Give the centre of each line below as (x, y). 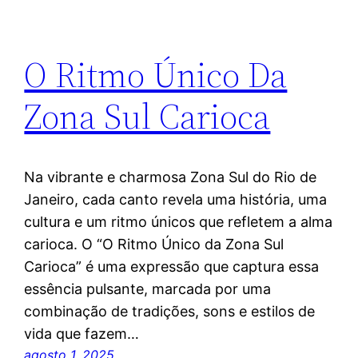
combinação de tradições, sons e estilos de (170, 312)
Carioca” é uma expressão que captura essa (172, 267)
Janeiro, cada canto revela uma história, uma (176, 200)
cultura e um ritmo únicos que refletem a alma (179, 222)
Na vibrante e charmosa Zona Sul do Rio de (171, 177)
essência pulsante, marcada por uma (148, 289)
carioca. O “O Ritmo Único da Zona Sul (154, 245)
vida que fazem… (82, 334)
